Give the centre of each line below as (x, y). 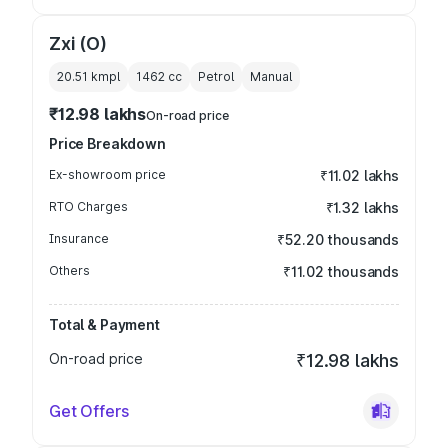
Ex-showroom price (107, 174)
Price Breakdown (107, 143)
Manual (271, 76)
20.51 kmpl (88, 76)
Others (69, 270)
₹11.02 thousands (341, 271)
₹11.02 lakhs (359, 175)
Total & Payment (104, 324)
